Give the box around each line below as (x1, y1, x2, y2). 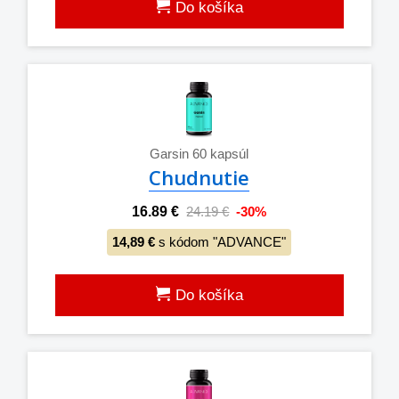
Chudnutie (149, 163, 250, 191)
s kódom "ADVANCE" (155, 233, 287, 249)
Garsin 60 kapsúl (150, 145, 249, 161)
